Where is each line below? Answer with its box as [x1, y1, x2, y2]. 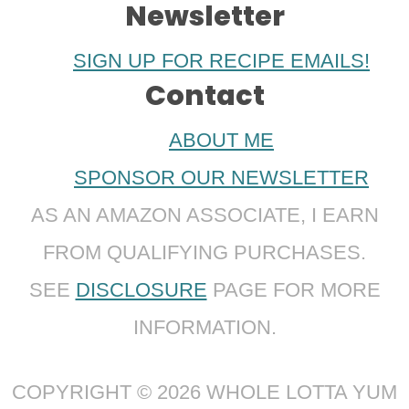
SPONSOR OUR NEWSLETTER [74, 166, 369, 190]
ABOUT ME [169, 129, 274, 152]
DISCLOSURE [75, 278, 207, 302]
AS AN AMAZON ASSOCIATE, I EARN [30, 204, 379, 227]
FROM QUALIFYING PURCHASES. [43, 241, 366, 265]
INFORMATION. [132, 316, 277, 340]
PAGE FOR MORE [206, 278, 381, 302]
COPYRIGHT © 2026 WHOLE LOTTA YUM [12, 381, 397, 404]
